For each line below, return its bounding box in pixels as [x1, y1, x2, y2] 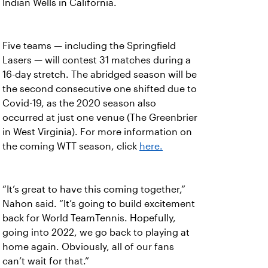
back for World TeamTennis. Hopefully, [2, 213, 176, 223]
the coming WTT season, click [2, 141, 139, 151]
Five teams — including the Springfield [2, 41, 176, 51]
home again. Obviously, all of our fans [2, 242, 174, 252]
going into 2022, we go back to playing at [2, 227, 190, 237]
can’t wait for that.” [2, 256, 89, 266]
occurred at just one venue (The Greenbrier [2, 112, 197, 123]
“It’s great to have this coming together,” [2, 184, 185, 194]
